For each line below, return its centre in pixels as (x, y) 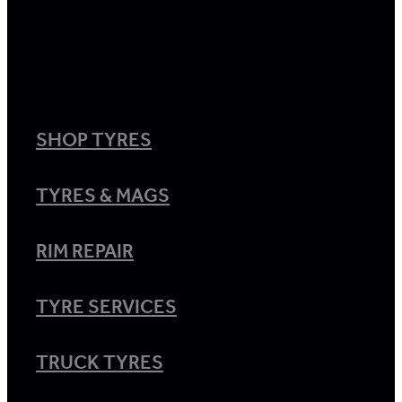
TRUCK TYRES (100, 363)
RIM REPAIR (85, 252)
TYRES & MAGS (103, 196)
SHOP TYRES (94, 140)
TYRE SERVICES (106, 307)
